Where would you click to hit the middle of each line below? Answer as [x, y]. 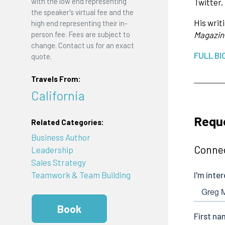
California [58, 95]
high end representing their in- [79, 23]
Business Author [61, 137]
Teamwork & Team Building [81, 175]
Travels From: [56, 79]
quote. [41, 56]
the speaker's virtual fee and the [82, 12]
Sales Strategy [58, 162]
